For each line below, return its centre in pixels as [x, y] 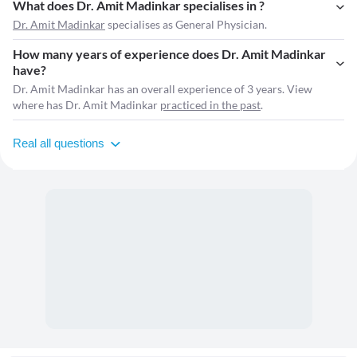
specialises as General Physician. [186, 25]
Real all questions [59, 143]
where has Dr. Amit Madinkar [86, 105]
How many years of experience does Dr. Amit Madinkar [169, 54]
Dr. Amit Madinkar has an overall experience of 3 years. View [163, 89]
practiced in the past [210, 105]
